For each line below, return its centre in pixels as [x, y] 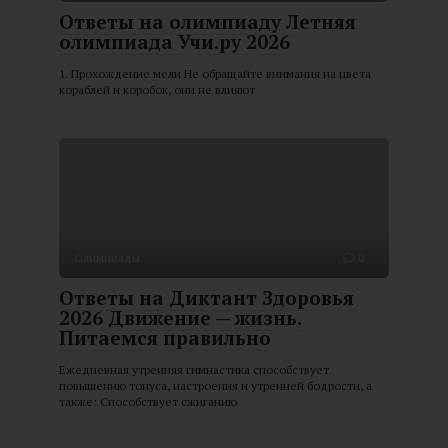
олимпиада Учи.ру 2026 [174, 42]
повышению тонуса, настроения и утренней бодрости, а [215, 386]
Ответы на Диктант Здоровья [206, 298]
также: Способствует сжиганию [148, 402]
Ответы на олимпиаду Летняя [207, 22]
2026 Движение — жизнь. [180, 318]
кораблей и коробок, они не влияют [157, 90]
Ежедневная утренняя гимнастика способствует [194, 370]
